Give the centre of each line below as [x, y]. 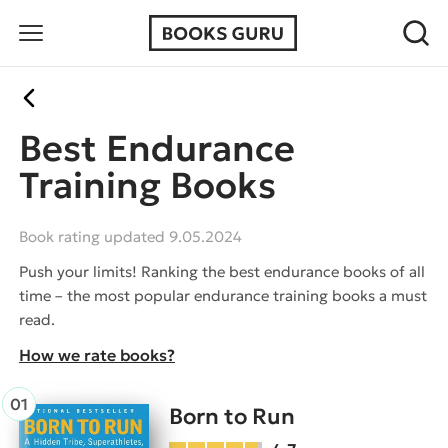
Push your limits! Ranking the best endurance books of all [222, 271]
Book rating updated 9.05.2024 [130, 236]
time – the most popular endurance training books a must [223, 295]
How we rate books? [97, 354]
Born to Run [232, 416]
